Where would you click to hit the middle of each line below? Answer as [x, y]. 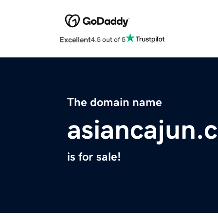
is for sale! [94, 157]
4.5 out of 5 [108, 39]
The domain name [115, 102]
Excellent [75, 40]
